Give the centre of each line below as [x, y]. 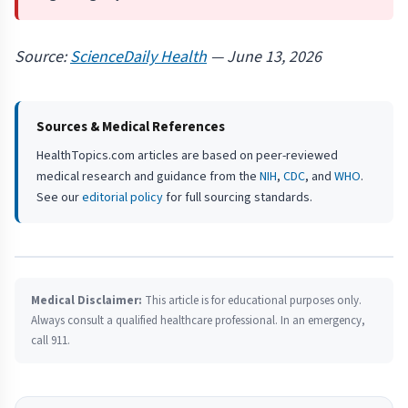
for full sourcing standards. [238, 198]
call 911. [51, 341]
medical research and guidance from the [148, 177]
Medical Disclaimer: [87, 301]
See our [59, 198]
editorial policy [122, 198]
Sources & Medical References [131, 127]
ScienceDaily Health [138, 57]
